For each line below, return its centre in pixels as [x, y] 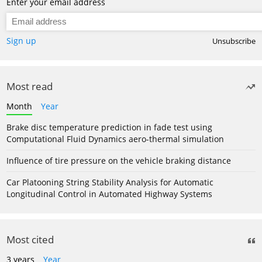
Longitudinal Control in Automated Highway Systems [109, 194]
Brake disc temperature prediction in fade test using [109, 127]
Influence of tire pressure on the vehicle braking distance [119, 160]
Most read [30, 86]
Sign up [21, 40]
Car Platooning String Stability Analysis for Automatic [110, 182]
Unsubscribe [234, 41]
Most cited [30, 239]
